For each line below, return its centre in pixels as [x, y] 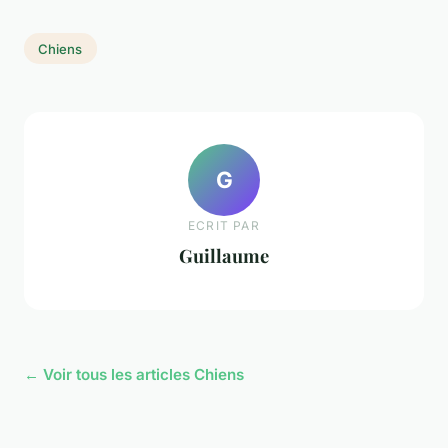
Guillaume [224, 256]
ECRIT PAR [224, 226]
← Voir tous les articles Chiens [134, 374]
